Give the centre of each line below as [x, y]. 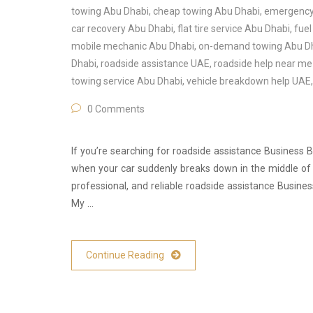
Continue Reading [125, 255]
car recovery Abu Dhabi [122, 29]
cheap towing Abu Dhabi [206, 12]
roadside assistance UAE [155, 64]
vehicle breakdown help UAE [249, 81]
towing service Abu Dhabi [127, 81]
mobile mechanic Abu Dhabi [133, 46]
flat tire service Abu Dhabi [234, 29]
